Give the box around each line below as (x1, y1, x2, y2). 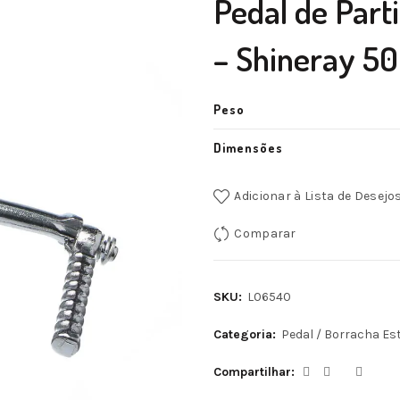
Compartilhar (213, 364, 291, 379)
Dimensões (213, 140, 283, 155)
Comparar (234, 225, 296, 241)
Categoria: (213, 327, 279, 342)
